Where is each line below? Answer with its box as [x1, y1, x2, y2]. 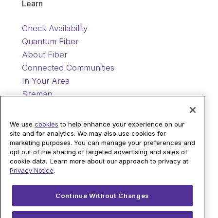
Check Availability [21, 23, 88, 33]
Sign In [21, 157, 48, 167]
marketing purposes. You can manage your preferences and [10, 139, 195, 147]
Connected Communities [21, 62, 114, 73]
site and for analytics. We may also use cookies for [10, 129, 166, 138]
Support [21, 119, 51, 129]
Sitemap [21, 89, 53, 99]
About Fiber [21, 49, 67, 59]
